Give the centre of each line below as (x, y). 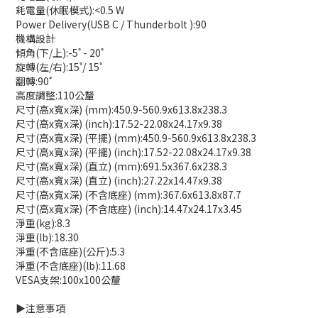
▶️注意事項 (40, 308)
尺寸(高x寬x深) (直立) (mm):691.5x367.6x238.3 (121, 166)
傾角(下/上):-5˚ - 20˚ (60, 52)
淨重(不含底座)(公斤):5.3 (70, 251)
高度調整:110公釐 (55, 95)
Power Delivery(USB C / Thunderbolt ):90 (111, 24)
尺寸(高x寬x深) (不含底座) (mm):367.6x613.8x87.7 (128, 194)
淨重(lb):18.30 (47, 237)
